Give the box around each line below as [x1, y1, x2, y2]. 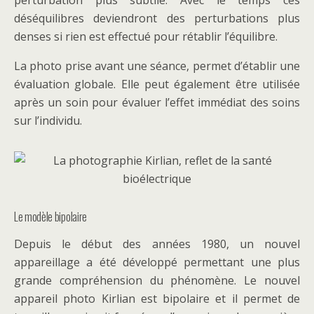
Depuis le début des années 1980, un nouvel [14, 236, 300, 252]
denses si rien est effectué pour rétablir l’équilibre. [14, 29, 278, 44]
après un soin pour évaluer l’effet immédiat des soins [14, 95, 300, 110]
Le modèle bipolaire [14, 208, 87, 225]
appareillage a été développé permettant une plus [14, 254, 300, 270]
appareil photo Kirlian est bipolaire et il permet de [14, 291, 300, 306]
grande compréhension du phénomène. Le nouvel [14, 273, 300, 288]
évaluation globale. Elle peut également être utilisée [14, 76, 300, 92]
